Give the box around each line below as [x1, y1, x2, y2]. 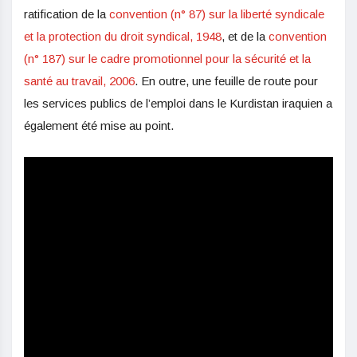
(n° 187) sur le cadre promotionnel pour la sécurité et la [24, 51, 311, 65]
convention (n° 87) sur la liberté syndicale [109, 6, 324, 21]
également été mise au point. [24, 118, 174, 132]
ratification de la [24, 6, 109, 21]
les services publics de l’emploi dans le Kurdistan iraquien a [24, 96, 332, 110]
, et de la [222, 29, 269, 43]
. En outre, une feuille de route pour [135, 73, 318, 88]
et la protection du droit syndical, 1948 [24, 29, 222, 43]
